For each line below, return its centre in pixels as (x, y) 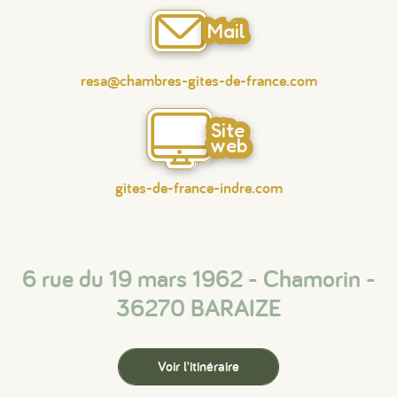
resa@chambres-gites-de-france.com (198, 80)
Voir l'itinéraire (198, 366)
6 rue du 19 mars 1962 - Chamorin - (198, 278)
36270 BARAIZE (198, 307)
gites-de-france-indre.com (198, 187)
